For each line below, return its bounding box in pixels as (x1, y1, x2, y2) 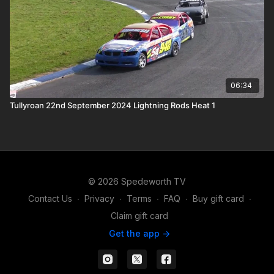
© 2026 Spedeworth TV (88, 176, 186, 187)
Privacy (84, 193, 114, 204)
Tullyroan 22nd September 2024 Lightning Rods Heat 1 (10, 100, 215, 110)
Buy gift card (192, 193, 244, 204)
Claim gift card (111, 210, 168, 221)
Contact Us (28, 193, 72, 204)
